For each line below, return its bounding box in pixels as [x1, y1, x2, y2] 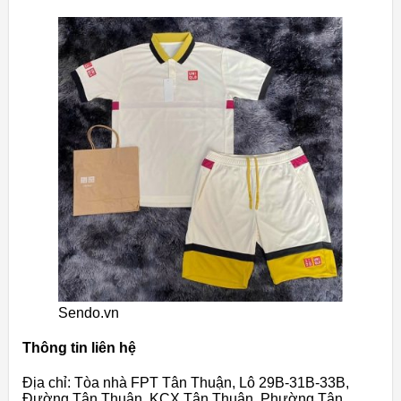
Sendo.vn [58, 304, 119, 320]
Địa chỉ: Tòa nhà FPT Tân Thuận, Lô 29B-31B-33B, [22, 375, 349, 391]
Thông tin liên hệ [22, 339, 136, 355]
